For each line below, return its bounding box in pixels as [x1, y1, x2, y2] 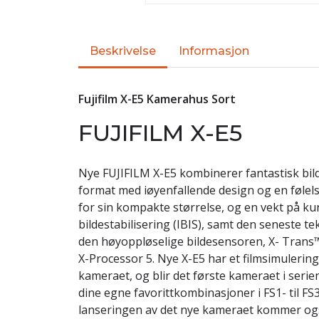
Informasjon [179, 44, 249, 58]
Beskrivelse [90, 44, 156, 58]
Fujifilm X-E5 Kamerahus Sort [78, 91, 236, 107]
